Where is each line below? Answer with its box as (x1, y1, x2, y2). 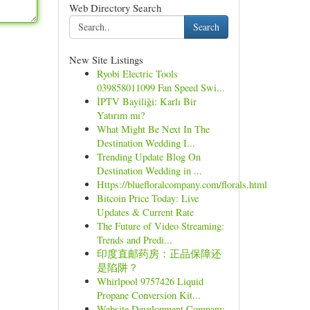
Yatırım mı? (96, 109, 145, 122)
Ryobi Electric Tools (96, 67, 178, 80)
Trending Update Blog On (96, 150, 201, 163)
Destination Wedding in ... (96, 164, 202, 177)
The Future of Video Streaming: (96, 219, 224, 232)
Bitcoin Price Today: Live (96, 192, 199, 205)
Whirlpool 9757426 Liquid (96, 275, 203, 288)
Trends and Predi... (96, 233, 172, 246)
